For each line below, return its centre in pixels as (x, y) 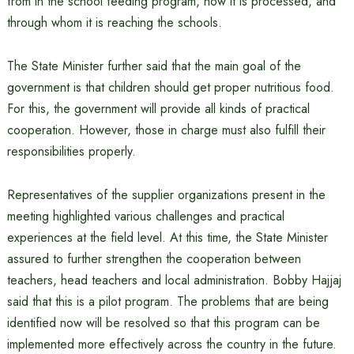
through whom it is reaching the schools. (114, 23)
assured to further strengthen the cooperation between (154, 259)
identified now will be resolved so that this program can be (163, 323)
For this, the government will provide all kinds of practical (158, 109)
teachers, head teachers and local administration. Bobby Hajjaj (174, 280)
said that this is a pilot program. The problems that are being (168, 301)
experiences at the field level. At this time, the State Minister (167, 237)
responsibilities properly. (71, 151)
